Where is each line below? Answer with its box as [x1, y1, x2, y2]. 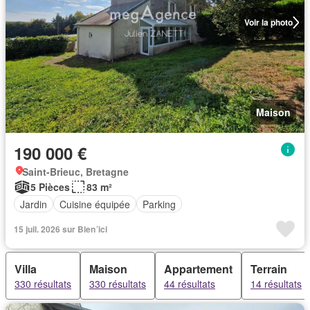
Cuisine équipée [60, 197, 130, 211]
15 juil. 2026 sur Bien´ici [14, 223, 107, 235]
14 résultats [250, 277, 302, 291]
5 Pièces [30, 180, 70, 194]
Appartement [164, 261, 232, 277]
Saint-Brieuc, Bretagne [22, 165, 129, 179]
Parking [143, 197, 176, 211]
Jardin [20, 197, 47, 211]
